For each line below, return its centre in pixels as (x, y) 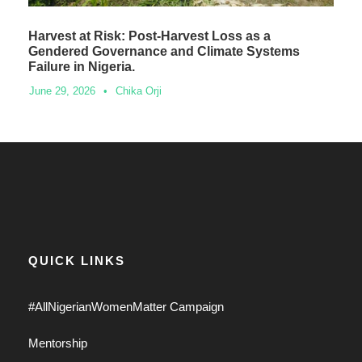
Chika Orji (139, 90)
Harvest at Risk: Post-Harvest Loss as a (149, 36)
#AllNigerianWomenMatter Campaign (126, 306)
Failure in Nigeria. (82, 66)
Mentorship (58, 343)
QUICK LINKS (77, 260)
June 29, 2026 (62, 90)
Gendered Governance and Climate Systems (164, 51)
